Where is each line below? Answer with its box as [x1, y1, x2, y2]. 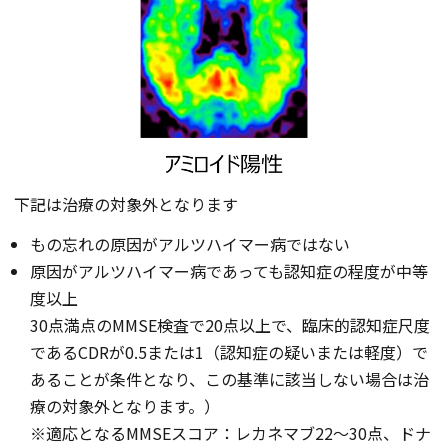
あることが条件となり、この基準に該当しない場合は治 [30, 367, 429, 392]
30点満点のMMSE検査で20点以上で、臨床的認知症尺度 [30, 313, 430, 338]
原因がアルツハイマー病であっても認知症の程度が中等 [30, 259, 428, 284]
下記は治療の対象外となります [14, 192, 238, 217]
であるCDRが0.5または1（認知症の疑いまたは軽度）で [30, 340, 428, 365]
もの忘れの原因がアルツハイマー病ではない [30, 232, 350, 257]
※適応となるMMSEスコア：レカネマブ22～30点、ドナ [30, 421, 431, 446]
